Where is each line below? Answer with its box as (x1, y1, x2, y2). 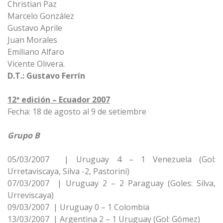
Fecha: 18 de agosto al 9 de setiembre (7, 106, 146, 117)
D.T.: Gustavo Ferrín (7, 70, 85, 81)
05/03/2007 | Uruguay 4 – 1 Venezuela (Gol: (7, 154, 216, 165)
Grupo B (7, 130, 40, 141)
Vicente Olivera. (7, 58, 65, 69)
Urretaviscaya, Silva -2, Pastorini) (7, 166, 129, 177)
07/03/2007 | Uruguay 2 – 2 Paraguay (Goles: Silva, (7, 178, 216, 189)
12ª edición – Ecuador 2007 (7, 94, 110, 105)
